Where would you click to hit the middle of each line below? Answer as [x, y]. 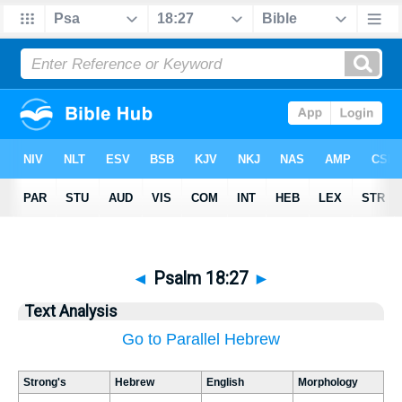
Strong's [45, 382]
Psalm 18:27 [201, 279]
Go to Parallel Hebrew [201, 339]
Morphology [328, 382]
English [225, 382]
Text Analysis [71, 311]
